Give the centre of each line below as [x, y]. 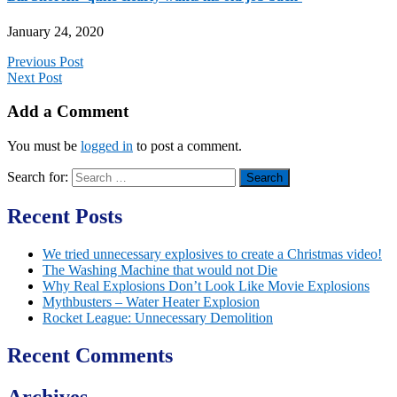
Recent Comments [90, 355]
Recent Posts [65, 217]
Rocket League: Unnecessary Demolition [158, 317]
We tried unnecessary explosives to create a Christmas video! [212, 253]
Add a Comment [68, 112]
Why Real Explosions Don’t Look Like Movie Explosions [206, 285]
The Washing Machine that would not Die [160, 269]
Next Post [35, 77]
